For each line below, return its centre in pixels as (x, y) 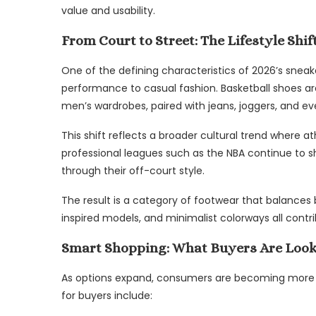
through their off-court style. (133, 170)
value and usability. (108, 10)
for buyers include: (107, 295)
